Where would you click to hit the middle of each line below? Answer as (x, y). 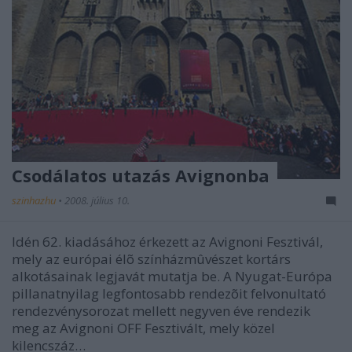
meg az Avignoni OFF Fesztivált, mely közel (143, 328)
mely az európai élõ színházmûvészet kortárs (151, 258)
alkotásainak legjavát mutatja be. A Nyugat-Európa (172, 276)
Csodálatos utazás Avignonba (141, 175)
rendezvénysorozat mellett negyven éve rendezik (161, 310)
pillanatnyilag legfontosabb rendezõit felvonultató (169, 293)
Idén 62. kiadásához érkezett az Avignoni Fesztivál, (167, 241)
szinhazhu (35, 200)
